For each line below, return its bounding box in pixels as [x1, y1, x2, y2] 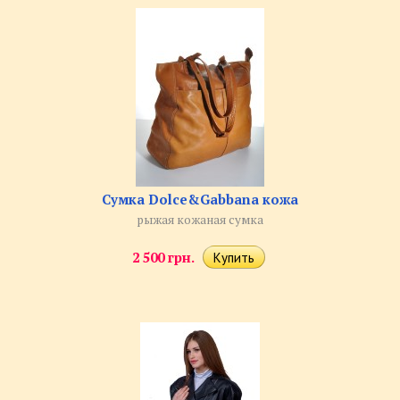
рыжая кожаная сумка [137, 212, 263, 229]
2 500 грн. [132, 248, 195, 267]
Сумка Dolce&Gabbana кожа [102, 190, 298, 209]
